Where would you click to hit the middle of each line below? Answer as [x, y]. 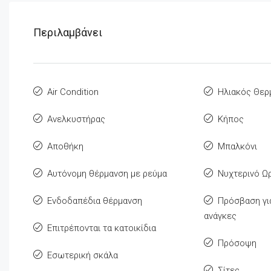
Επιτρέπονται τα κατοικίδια [102, 228]
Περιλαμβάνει [68, 33]
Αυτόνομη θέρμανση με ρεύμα [107, 174]
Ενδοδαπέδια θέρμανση [95, 201]
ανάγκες [220, 216]
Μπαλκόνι [237, 147]
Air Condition [73, 92]
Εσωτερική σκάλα [83, 256]
